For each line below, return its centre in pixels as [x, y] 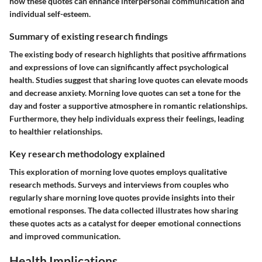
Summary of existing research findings [89, 36]
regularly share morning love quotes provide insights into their [122, 198]
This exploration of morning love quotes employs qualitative [118, 172]
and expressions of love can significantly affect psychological [119, 67]
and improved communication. [65, 236]
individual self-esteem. [50, 13]
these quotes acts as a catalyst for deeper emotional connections [125, 223]
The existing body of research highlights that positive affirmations [128, 54]
